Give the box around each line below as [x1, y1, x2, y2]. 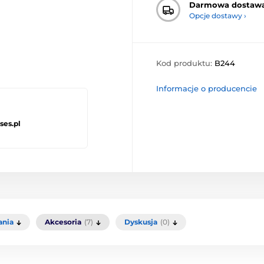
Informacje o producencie [156, 84, 257, 94]
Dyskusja [124, 217, 157, 226]
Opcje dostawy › [189, 11, 246, 20]
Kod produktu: [156, 58, 214, 68]
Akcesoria [45, 217, 81, 226]
